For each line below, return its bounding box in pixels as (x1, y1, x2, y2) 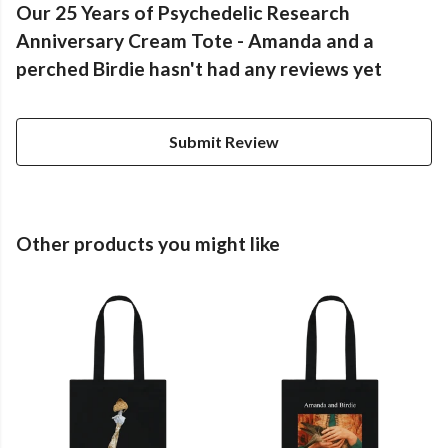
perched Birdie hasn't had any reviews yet (16, 57, 382, 81)
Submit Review (169, 132, 279, 152)
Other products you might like (16, 232, 280, 256)
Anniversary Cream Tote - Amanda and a (16, 29, 374, 53)
